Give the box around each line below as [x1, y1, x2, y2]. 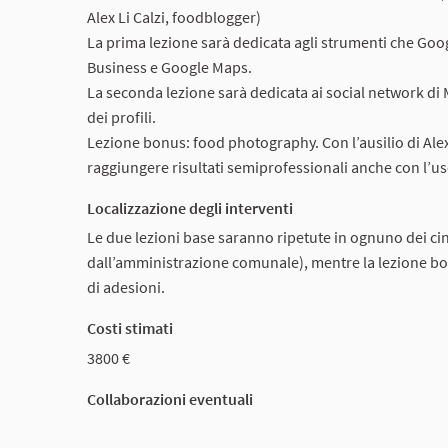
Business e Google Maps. [87, 56, 252, 77]
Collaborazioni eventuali [87, 389, 253, 410]
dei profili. [87, 106, 156, 127]
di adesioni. [87, 277, 165, 298]
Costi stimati [87, 318, 173, 339]
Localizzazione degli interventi [87, 197, 293, 218]
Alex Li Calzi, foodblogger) [87, 6, 261, 27]
